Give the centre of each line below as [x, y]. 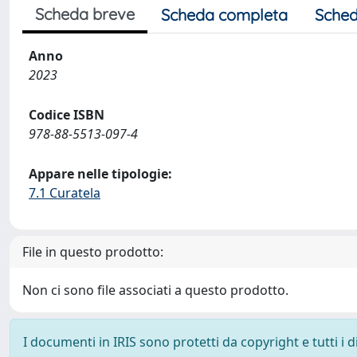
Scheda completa [224, 14]
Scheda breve [85, 14]
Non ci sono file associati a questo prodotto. [155, 290]
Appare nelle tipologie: [100, 173]
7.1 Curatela [65, 192]
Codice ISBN [67, 114]
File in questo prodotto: [93, 251]
